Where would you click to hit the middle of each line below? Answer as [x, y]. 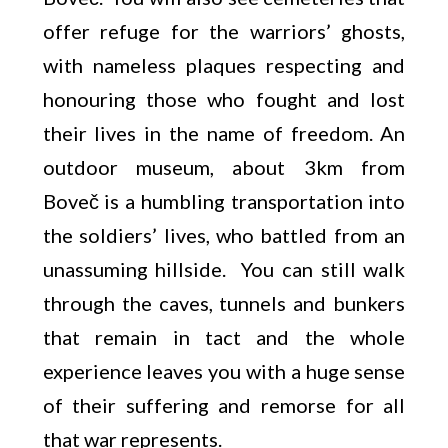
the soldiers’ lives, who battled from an [224, 235]
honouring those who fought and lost [224, 99]
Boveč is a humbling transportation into [224, 201]
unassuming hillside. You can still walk [224, 269]
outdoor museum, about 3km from [224, 167]
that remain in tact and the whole [224, 337]
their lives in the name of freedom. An [224, 133]
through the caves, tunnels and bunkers [224, 303]
